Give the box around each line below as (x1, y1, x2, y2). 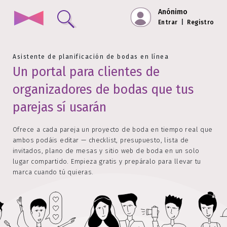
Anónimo (158, 8, 187, 16)
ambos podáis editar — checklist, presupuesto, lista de (13, 136, 189, 144)
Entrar (158, 19, 178, 26)
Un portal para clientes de (13, 64, 160, 80)
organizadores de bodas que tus (13, 82, 194, 97)
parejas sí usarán (13, 100, 106, 115)
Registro (187, 19, 214, 26)
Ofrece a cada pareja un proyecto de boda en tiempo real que (13, 126, 213, 133)
